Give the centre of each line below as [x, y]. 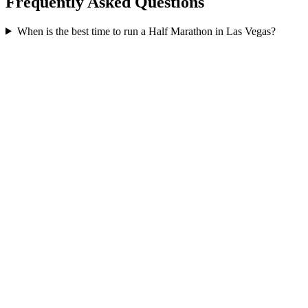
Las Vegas [248, 31]
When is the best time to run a [82, 31]
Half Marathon [180, 31]
